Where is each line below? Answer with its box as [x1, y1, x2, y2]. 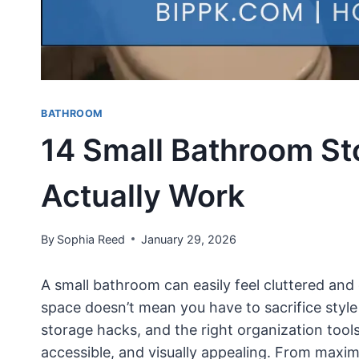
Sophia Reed [57, 232, 126, 246]
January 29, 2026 [141, 232, 237, 246]
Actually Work [41, 176, 245, 214]
